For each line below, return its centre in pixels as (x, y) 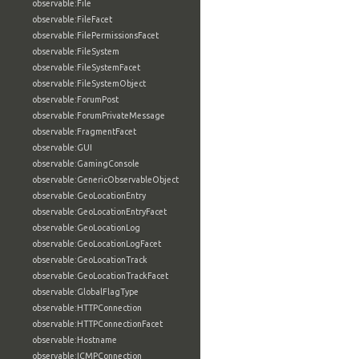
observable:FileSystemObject (89, 83)
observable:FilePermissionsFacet (95, 35)
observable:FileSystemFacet (86, 67)
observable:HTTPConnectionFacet (97, 324)
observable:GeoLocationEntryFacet (99, 212)
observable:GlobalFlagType (85, 292)
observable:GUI (62, 147)
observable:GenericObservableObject (105, 179)
